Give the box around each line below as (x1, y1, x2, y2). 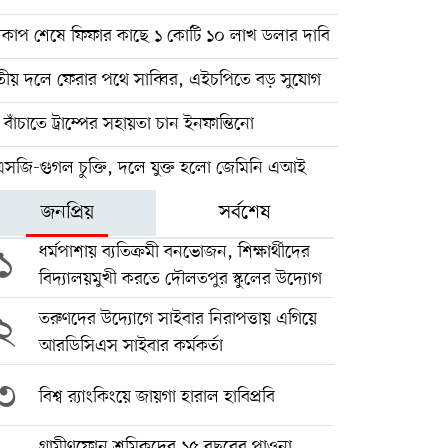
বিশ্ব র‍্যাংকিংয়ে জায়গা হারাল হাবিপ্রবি (38, 384, 275, 409)
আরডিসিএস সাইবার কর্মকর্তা (38, 334, 223, 358)
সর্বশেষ (219, 200, 271, 226)
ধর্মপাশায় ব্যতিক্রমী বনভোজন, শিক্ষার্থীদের (38, 240, 310, 264)
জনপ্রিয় (40, 200, 94, 226)
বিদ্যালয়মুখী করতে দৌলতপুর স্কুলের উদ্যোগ (38, 267, 322, 291)
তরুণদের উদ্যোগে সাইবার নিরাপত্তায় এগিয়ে (38, 307, 317, 331)
